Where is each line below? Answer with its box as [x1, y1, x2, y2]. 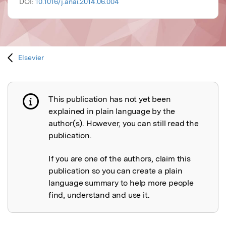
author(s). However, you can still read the [48, 119, 199, 129]
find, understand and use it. [48, 190, 150, 200]
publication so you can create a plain [48, 166, 183, 176]
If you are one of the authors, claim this [48, 154, 191, 164]
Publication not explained [21, 95, 137, 107]
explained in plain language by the [48, 106, 176, 117]
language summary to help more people [48, 178, 194, 188]
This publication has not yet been [48, 94, 171, 104]
